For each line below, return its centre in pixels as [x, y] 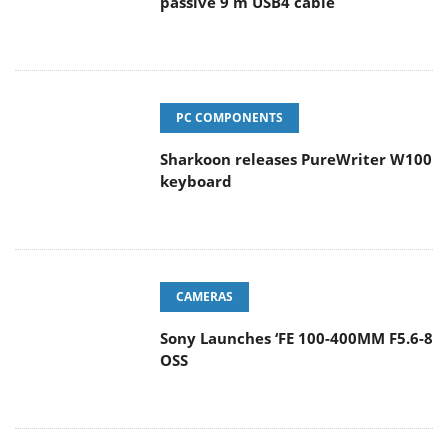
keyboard [196, 181]
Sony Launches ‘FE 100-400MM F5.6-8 [296, 338]
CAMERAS [204, 297]
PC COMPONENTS [229, 118]
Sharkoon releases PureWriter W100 [296, 159]
